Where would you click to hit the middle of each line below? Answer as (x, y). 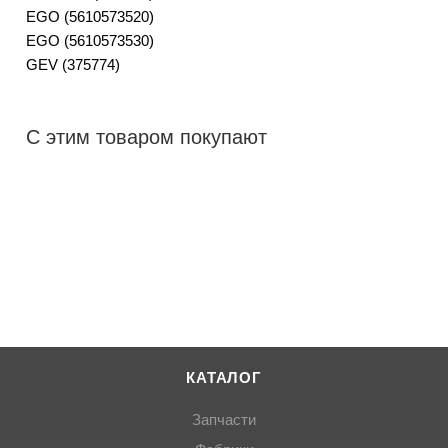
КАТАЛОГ (224, 378)
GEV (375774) (73, 65)
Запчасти (224, 420)
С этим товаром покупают (146, 137)
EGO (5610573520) (90, 17)
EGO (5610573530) (90, 41)
